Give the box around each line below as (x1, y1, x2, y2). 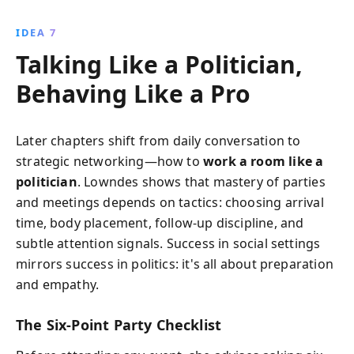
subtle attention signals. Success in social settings (16, 235, 321, 252)
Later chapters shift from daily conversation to (16, 132, 301, 149)
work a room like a (203, 153, 324, 170)
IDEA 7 (16, 25, 57, 40)
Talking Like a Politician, (16, 48, 303, 81)
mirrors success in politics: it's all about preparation (16, 255, 333, 273)
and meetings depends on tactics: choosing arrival (16, 194, 324, 211)
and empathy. (16, 276, 100, 293)
